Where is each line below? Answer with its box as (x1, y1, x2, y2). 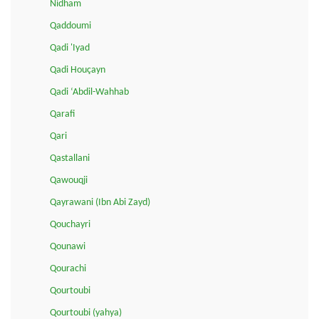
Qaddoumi (50, 21, 91, 32)
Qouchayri (50, 219, 90, 231)
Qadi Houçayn (50, 65, 105, 76)
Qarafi (50, 109, 75, 120)
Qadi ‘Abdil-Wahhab (50, 87, 129, 98)
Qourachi (50, 263, 86, 275)
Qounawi (50, 241, 85, 253)
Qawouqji (50, 175, 88, 187)
